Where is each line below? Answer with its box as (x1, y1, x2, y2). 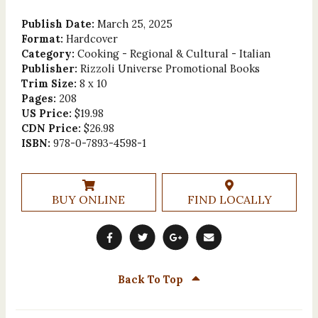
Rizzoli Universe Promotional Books (79, 61, 260, 75)
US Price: (21, 106, 75, 120)
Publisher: (21, 61, 80, 75)
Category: (21, 46, 77, 60)
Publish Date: (21, 16, 97, 31)
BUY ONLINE (52, 192, 126, 207)
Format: (21, 31, 66, 45)
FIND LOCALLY (187, 192, 272, 207)
